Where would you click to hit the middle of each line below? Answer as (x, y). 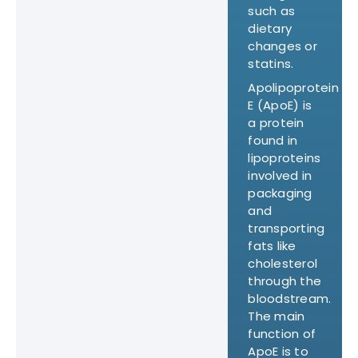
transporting (286, 228)
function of (282, 333)
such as (272, 11)
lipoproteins (284, 157)
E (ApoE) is (280, 105)
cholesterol (283, 263)
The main (276, 316)
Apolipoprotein (293, 87)
